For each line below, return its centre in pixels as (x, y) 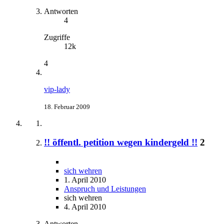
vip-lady (57, 89)
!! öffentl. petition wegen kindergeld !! (121, 142)
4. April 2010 (85, 206)
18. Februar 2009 (67, 106)
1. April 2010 (85, 179)
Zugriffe (57, 37)
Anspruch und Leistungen (105, 188)
